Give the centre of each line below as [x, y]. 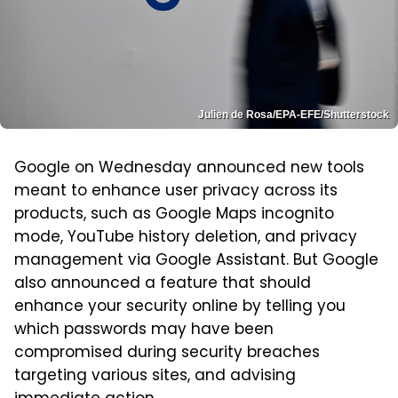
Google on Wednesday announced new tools [189, 168]
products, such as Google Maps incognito [174, 215]
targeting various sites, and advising [155, 376]
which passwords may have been [144, 330]
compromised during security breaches [167, 353]
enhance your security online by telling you [180, 307]
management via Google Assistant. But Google [196, 261]
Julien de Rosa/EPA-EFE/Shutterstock [294, 114]
